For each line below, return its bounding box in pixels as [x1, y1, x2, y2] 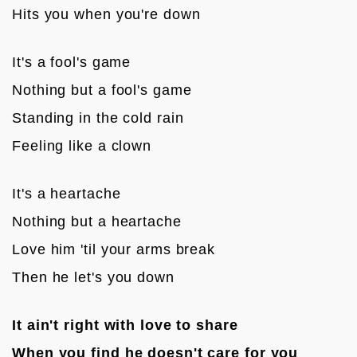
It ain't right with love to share [12, 316, 238, 333]
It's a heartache [12, 185, 121, 202]
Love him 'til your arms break [12, 241, 216, 257]
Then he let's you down [12, 269, 175, 285]
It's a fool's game [12, 53, 131, 70]
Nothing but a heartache [12, 213, 182, 229]
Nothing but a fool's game [12, 81, 192, 98]
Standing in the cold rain [12, 109, 184, 126]
